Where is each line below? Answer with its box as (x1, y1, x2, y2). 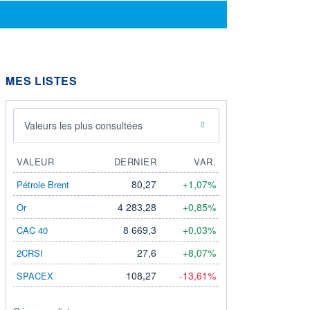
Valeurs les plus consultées (24, 118, 143, 132)
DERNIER (113, 154, 156, 168)
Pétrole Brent (17, 177, 69, 191)
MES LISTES (6, 72, 77, 89)
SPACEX (17, 268, 53, 282)
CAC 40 (17, 223, 48, 237)
